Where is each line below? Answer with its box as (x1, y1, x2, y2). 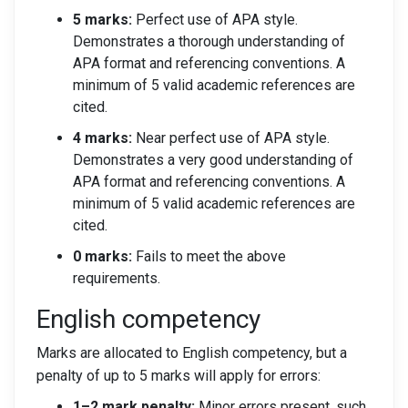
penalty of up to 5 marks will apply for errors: (36, 367, 321, 384)
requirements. (73, 270, 160, 287)
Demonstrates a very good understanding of (73, 151, 353, 168)
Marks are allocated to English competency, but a (36, 344, 347, 362)
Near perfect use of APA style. (132, 129, 330, 147)
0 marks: (73, 248, 132, 265)
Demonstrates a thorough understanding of (73, 33, 345, 50)
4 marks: (73, 129, 132, 147)
